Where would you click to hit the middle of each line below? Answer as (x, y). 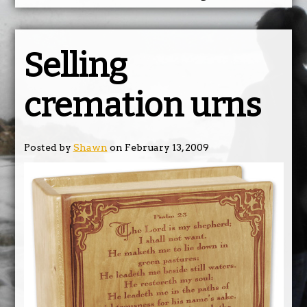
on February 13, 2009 (158, 147)
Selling (75, 65)
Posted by (48, 147)
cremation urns (142, 105)
